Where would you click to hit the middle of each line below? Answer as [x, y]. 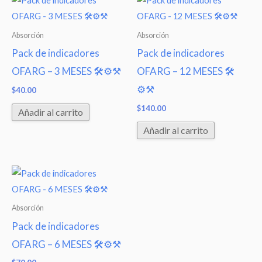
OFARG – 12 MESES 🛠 [186, 71]
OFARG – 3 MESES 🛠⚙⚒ [66, 71]
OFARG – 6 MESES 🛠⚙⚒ [66, 244]
